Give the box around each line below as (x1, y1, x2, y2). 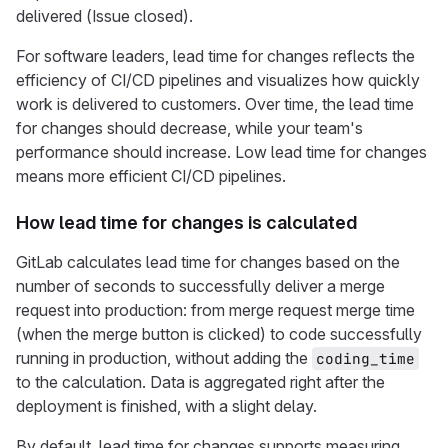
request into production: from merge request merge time (16, 300, 415, 320)
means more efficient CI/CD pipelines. (16, 166, 286, 186)
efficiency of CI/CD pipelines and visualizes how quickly (16, 70, 420, 90)
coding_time (316, 349, 415, 368)
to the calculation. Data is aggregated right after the (16, 372, 385, 392)
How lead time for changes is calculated (16, 212, 357, 233)
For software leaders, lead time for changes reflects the (16, 46, 415, 66)
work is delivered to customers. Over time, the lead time (16, 94, 414, 114)
